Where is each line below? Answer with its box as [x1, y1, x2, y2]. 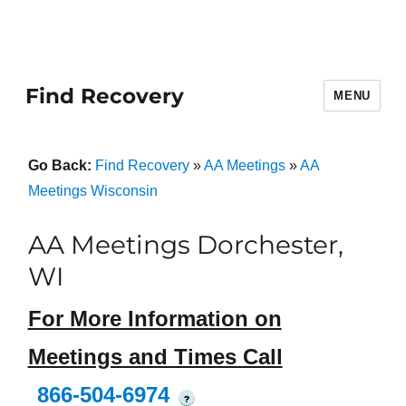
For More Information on [27, 306, 282, 332]
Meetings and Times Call [27, 344, 283, 370]
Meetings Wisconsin [27, 183, 158, 198]
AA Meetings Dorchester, [27, 229, 343, 260]
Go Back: [27, 158, 95, 173]
